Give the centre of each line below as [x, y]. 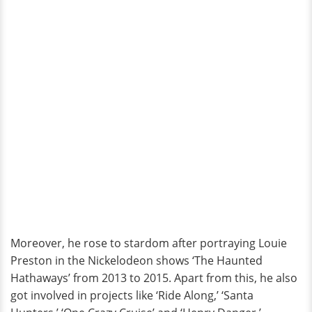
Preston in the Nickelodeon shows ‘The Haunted [136, 261]
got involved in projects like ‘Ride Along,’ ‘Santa [132, 296]
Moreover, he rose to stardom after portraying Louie [149, 243]
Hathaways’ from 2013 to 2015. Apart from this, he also [154, 278]
